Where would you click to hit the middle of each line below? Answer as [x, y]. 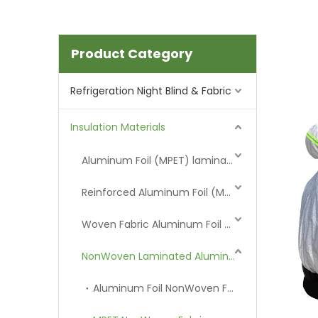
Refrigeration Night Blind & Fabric [151, 91]
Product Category [132, 54]
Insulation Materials [118, 127]
